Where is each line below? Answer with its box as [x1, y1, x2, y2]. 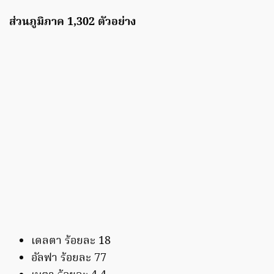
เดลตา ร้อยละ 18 [31, 232, 111, 250]
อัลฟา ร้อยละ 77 [31, 249, 106, 267]
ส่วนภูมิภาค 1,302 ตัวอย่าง [9, 13, 136, 31]
